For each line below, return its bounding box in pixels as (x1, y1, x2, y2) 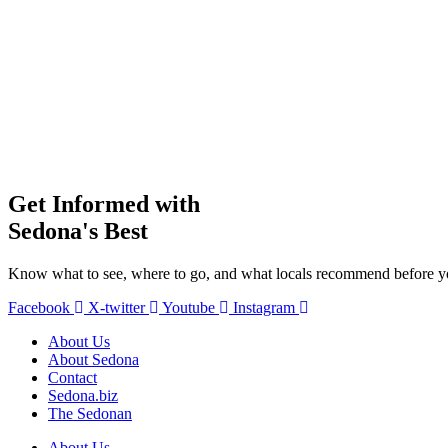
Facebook (8, 298, 70, 316)
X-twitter (88, 298, 145, 316)
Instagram (233, 298, 295, 316)
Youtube (162, 298, 215, 316)
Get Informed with (8, 191, 200, 218)
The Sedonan (48, 404, 132, 422)
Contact (48, 368, 97, 386)
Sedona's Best (8, 218, 148, 245)
